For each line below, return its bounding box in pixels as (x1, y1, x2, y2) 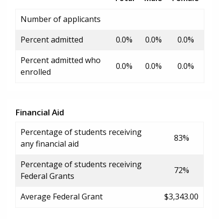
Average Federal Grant (21, 191, 103, 202)
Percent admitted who (21, 54, 101, 66)
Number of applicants (21, 13, 101, 24)
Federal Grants (21, 170, 74, 181)
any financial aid (21, 138, 79, 149)
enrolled (21, 66, 51, 77)
